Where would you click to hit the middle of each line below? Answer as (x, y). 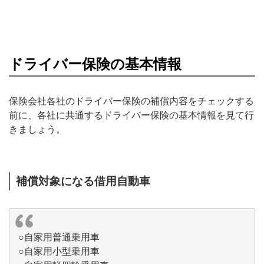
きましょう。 (37, 129)
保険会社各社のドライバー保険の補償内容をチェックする (131, 101)
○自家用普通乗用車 (59, 237)
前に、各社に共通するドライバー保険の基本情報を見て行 (131, 115)
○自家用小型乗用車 (59, 251)
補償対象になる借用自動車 (83, 181)
